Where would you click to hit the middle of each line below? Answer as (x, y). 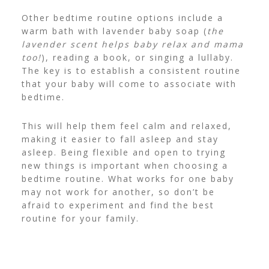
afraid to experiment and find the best (118, 205)
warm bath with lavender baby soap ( (114, 31)
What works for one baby (171, 179)
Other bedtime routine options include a (122, 18)
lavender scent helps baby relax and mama (132, 44)
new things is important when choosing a (125, 166)
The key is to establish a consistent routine (131, 71)
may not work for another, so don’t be (118, 192)
